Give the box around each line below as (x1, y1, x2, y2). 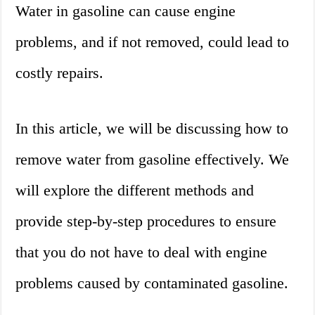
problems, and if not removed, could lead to (15, 33, 290, 51)
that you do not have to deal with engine (15, 243, 268, 262)
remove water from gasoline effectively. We (15, 150, 290, 169)
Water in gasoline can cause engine (15, 2, 236, 20)
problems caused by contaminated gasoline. (15, 274, 289, 292)
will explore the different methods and (15, 181, 255, 200)
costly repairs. (15, 64, 104, 82)
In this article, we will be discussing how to (15, 120, 289, 138)
